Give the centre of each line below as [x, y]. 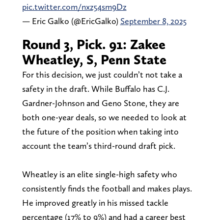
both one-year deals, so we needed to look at [104, 117]
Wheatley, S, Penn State [94, 59]
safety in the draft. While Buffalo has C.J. [96, 88]
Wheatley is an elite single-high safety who [99, 174]
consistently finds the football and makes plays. [107, 188]
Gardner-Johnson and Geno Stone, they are [100, 103]
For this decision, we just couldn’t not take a [102, 74]
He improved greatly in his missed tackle [95, 202]
